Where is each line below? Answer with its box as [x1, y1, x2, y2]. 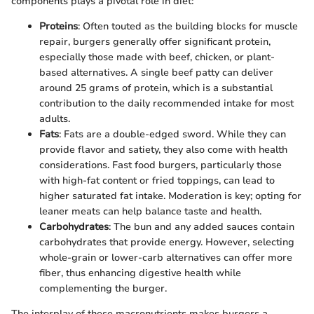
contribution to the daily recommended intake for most [39, 96, 294, 110]
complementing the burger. [39, 281, 167, 295]
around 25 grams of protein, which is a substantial [39, 81, 273, 95]
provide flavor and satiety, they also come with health [39, 142, 287, 156]
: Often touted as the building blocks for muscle [78, 19, 298, 33]
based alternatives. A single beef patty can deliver [39, 65, 273, 79]
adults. [39, 111, 70, 125]
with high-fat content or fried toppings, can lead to [39, 173, 275, 187]
